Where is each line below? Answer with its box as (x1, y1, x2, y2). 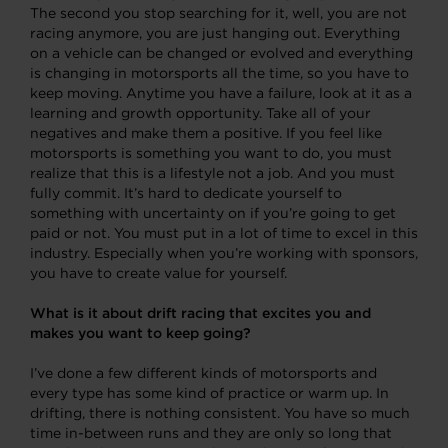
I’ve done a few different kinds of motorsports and (30, 364, 377, 381)
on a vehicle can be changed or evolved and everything (30, 44, 413, 61)
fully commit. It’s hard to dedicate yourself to (30, 184, 342, 201)
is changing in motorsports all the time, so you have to (30, 64, 409, 81)
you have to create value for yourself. (30, 264, 287, 281)
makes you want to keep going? (30, 324, 251, 341)
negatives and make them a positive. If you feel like (30, 124, 382, 141)
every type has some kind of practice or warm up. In (30, 384, 389, 401)
